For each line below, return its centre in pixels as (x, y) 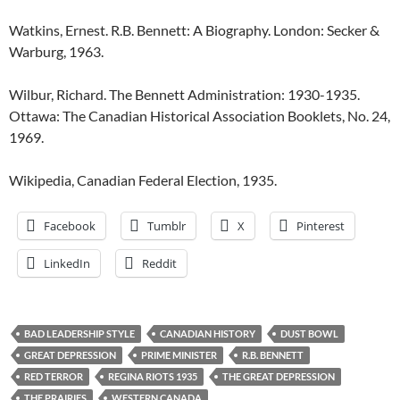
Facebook (70, 226)
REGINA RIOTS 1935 (153, 376)
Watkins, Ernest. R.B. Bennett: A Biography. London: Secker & (194, 30)
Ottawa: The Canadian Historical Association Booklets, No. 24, (200, 116)
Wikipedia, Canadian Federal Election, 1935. (143, 180)
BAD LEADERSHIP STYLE (79, 333)
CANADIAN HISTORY (208, 333)
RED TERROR (54, 376)
